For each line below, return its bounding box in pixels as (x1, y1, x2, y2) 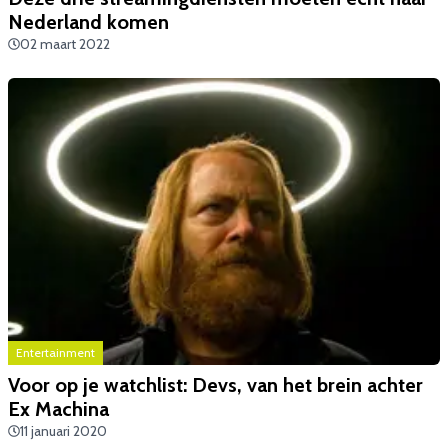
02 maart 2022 (20, 34, 110, 53)
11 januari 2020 (20, 421, 107, 440)
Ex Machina (8, 396, 109, 421)
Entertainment (16, 344, 95, 360)
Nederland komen (8, 9, 169, 34)
